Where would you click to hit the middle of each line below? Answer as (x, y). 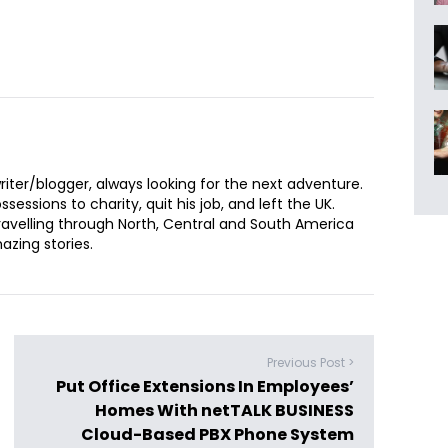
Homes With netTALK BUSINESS (224, 410)
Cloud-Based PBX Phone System (217, 434)
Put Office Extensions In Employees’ (205, 386)
